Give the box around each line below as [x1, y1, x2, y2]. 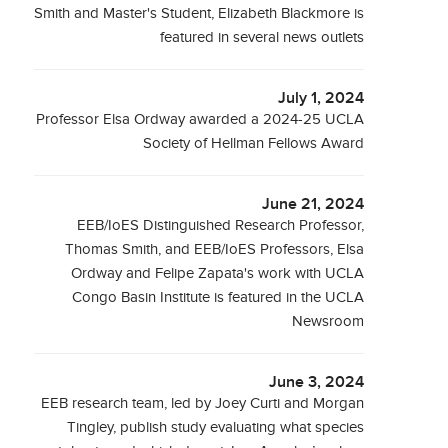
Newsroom [292, 313, 365, 330]
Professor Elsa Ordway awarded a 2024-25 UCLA [36, 111, 365, 128]
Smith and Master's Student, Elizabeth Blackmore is [34, 5, 365, 22]
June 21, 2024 [262, 195, 365, 214]
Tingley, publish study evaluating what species [67, 419, 365, 436]
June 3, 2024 [269, 373, 365, 392]
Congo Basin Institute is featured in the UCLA [72, 289, 365, 306]
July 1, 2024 [278, 89, 365, 108]
